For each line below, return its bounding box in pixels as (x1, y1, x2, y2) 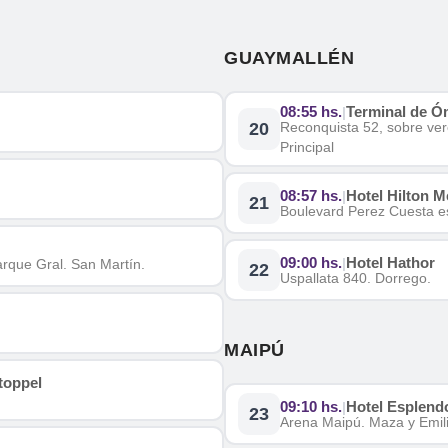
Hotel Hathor (346, 254, 435, 271)
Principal (280, 139, 334, 155)
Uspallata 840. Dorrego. (280, 270, 431, 286)
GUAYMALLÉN (224, 48, 354, 68)
